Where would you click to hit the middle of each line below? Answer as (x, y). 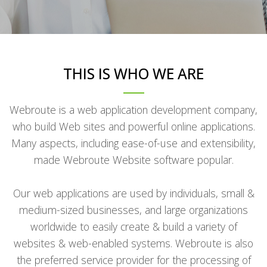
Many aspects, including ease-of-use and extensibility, (133, 143)
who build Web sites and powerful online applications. (133, 126)
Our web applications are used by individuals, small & (133, 193)
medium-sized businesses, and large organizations (133, 209)
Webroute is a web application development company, (133, 109)
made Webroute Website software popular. (133, 159)
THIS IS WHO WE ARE (133, 73)
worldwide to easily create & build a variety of (133, 226)
